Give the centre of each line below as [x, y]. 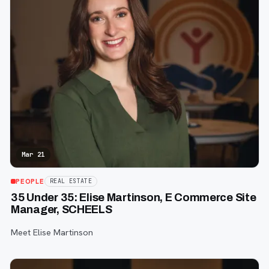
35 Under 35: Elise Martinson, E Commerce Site [134, 197]
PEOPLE [30, 181]
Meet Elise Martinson [52, 232]
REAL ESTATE [71, 181]
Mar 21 [33, 154]
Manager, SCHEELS [62, 209]
